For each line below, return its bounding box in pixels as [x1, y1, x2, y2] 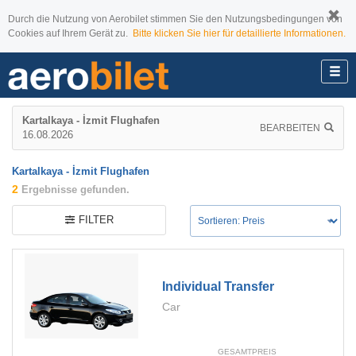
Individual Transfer [162, 279, 275, 293]
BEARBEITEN [260, 122, 320, 133]
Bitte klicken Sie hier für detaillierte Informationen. [133, 28, 346, 39]
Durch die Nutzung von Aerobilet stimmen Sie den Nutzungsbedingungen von [8, 14, 342, 25]
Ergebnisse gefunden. [18, 184, 130, 195]
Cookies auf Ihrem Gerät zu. [8, 28, 133, 39]
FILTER [78, 214, 114, 226]
